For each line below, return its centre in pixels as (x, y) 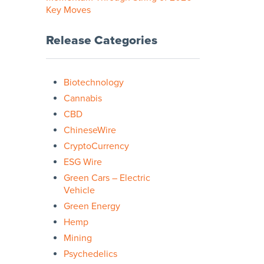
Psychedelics (90, 254)
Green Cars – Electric (107, 178)
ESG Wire (83, 162)
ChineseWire (90, 130)
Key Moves (68, 10)
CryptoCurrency (96, 146)
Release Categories (102, 40)
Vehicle (79, 190)
